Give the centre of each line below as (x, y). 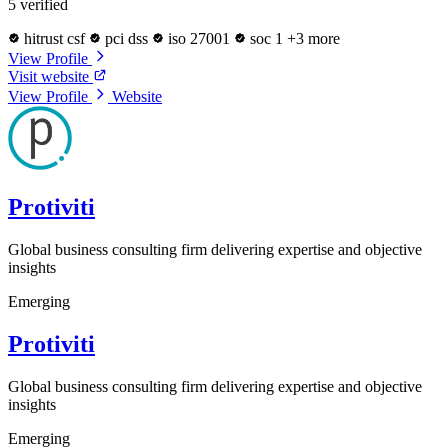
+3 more (313, 39)
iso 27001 (199, 39)
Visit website (50, 77)
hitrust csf (54, 39)
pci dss (126, 39)
